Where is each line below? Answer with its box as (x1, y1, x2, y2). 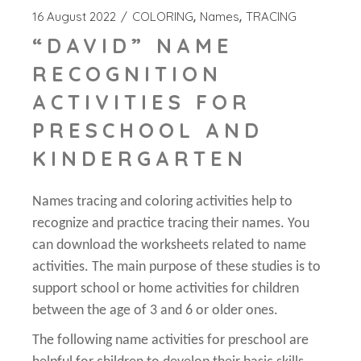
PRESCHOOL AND (32, 118, 264, 143)
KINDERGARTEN (32, 146, 248, 172)
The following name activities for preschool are (32, 333, 309, 349)
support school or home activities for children (32, 281, 300, 297)
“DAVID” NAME (32, 33, 234, 59)
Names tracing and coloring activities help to (32, 194, 293, 210)
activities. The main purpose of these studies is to (32, 259, 322, 276)
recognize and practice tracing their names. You (32, 216, 310, 232)
